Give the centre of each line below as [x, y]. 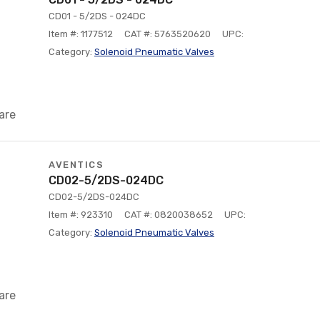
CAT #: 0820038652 [169, 215]
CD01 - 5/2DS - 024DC [97, 16]
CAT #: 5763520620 [167, 34]
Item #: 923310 [81, 215]
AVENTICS [76, 165]
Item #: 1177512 [81, 34]
